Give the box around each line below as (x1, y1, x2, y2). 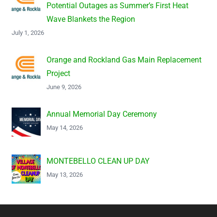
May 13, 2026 (46, 170, 83, 178)
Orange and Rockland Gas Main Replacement (46, 55, 201, 64)
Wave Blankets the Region (46, 14, 135, 24)
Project (46, 68, 70, 78)
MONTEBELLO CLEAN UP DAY (46, 156, 150, 166)
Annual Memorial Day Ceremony (46, 109, 157, 119)
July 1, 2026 (12, 29, 44, 36)
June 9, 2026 (46, 83, 81, 91)
